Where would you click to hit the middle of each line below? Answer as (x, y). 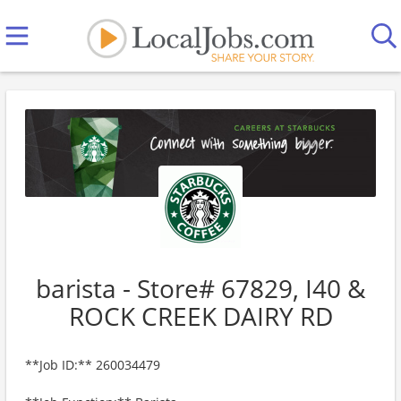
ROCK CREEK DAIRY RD (200, 316)
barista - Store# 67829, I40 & (200, 288)
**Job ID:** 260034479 (93, 365)
